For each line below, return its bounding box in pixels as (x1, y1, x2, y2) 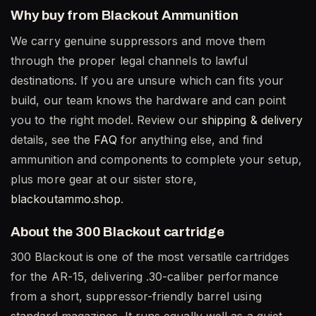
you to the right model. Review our (11, 112, 202, 127)
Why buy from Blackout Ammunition (11, 8, 238, 23)
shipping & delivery (201, 112, 303, 127)
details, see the (11, 132, 95, 147)
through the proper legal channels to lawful (11, 53, 248, 68)
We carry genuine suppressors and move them (11, 33, 266, 48)
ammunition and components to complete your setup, (11, 152, 302, 166)
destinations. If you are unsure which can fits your (11, 73, 284, 87)
